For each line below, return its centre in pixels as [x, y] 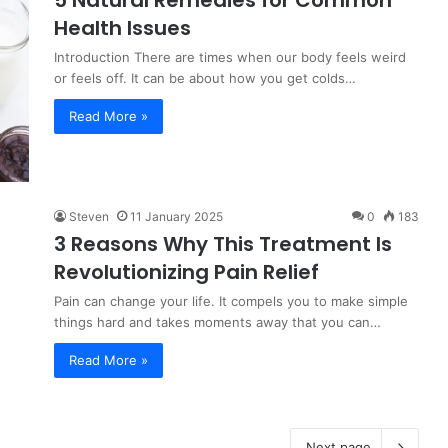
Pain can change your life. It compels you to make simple [231, 301]
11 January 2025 [176, 216]
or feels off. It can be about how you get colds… [205, 78]
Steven [89, 216]
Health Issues [122, 28]
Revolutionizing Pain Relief [186, 272]
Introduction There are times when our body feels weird [230, 57]
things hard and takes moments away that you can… [217, 322]
